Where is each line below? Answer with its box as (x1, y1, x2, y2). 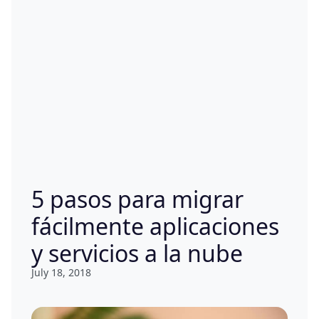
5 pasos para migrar (31, 183, 244, 214)
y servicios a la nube (31, 237, 243, 268)
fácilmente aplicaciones (31, 210, 279, 241)
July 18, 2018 (31, 265, 91, 279)
